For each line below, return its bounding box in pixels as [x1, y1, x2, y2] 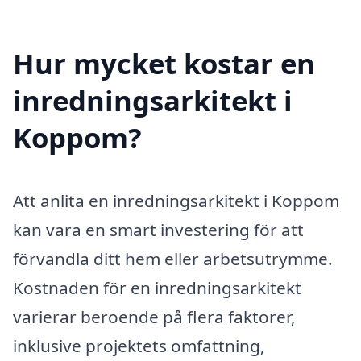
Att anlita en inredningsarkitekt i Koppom [13, 189, 339, 213]
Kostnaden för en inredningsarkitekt [13, 276, 301, 300]
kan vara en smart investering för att [13, 218, 304, 242]
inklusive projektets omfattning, [13, 334, 265, 358]
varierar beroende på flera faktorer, [13, 305, 296, 329]
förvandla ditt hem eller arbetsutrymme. [13, 247, 333, 271]
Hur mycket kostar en [13, 44, 315, 83]
